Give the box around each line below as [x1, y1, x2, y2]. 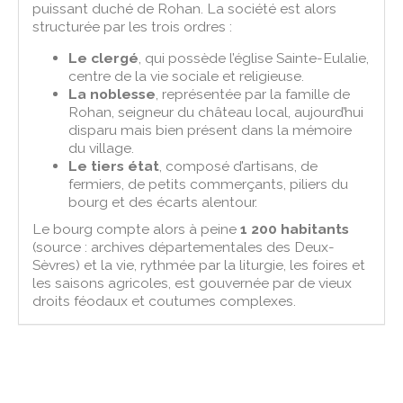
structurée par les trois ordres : [32, 17, 233, 35]
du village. [68, 139, 135, 157]
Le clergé [68, 49, 139, 67]
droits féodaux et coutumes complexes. [32, 291, 297, 309]
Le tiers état [68, 157, 160, 175]
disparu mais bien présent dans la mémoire [68, 121, 353, 139]
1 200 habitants [240, 219, 350, 237]
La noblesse [68, 85, 157, 103]
